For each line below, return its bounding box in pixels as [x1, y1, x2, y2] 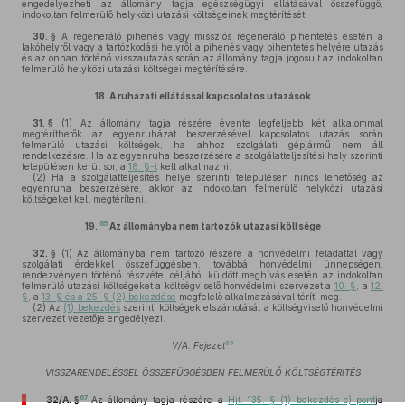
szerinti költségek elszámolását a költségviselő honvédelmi [119, 302, 384, 313]
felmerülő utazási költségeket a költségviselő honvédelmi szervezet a [22, 280, 334, 291]
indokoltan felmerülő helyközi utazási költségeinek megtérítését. [22, 9, 307, 20]
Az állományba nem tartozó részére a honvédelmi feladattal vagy [71, 248, 383, 259]
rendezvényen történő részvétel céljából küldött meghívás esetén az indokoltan [22, 269, 383, 280]
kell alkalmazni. [157, 161, 231, 172]
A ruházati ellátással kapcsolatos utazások [108, 90, 311, 101]
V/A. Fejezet [171, 340, 225, 351]
